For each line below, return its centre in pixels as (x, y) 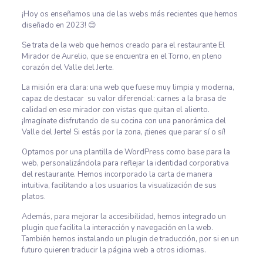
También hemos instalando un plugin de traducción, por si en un (130, 239)
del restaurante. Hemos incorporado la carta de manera (117, 174)
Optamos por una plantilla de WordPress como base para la (126, 152)
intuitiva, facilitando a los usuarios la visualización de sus (119, 186)
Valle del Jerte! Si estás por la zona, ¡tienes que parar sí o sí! (123, 132)
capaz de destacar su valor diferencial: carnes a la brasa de (124, 99)
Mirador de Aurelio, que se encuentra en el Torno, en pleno (122, 56)
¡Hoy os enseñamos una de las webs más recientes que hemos (129, 14)
